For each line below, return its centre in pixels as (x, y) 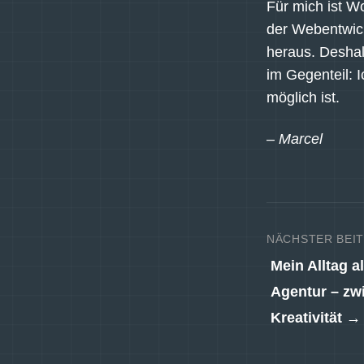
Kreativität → (316, 317)
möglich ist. (303, 98)
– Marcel (295, 139)
